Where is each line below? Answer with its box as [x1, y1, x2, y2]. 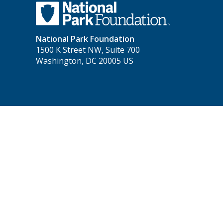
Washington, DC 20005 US [36, 55, 133, 66]
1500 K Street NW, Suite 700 [36, 44, 140, 55]
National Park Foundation [36, 33, 134, 44]
